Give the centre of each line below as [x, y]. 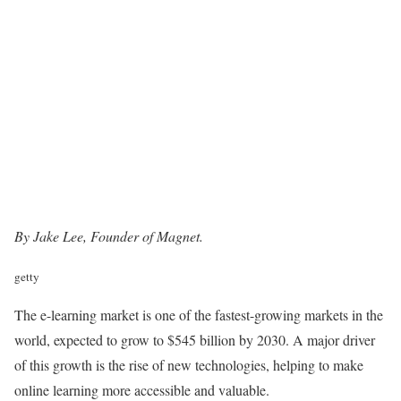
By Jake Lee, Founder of [85, 236]
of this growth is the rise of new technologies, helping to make [189, 365]
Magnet [178, 236]
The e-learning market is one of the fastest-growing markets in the [199, 315]
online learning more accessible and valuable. [142, 390]
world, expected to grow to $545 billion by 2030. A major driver [195, 340]
